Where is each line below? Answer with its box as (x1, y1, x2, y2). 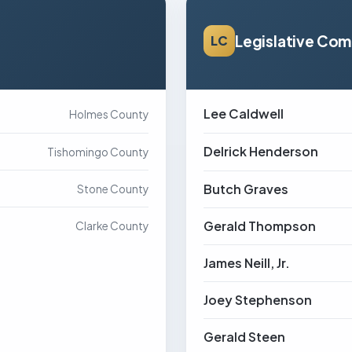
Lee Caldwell (203, 105, 284, 122)
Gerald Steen (203, 328, 285, 345)
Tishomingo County (47, 145, 148, 159)
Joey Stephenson (203, 291, 312, 308)
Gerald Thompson (203, 218, 316, 234)
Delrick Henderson (203, 143, 318, 159)
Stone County (77, 182, 148, 196)
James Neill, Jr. (203, 255, 290, 271)
